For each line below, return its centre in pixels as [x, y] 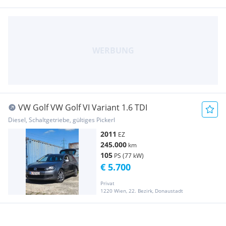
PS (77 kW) [129, 155]
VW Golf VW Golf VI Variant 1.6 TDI [83, 107]
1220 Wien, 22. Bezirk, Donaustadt [142, 190]
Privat [107, 183]
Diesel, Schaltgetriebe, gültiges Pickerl [62, 120]
